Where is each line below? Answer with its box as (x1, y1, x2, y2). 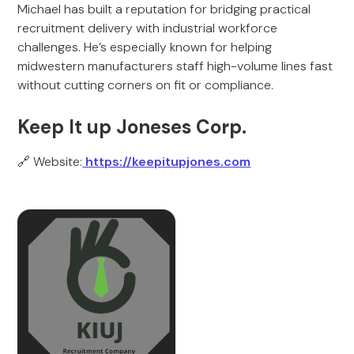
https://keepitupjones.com (82, 153, 251, 170)
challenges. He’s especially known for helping (17, 39, 273, 55)
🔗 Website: (17, 153, 83, 170)
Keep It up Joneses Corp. (17, 115, 247, 139)
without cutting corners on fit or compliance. (17, 77, 274, 93)
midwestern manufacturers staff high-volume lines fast (17, 58, 333, 74)
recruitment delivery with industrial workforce (17, 20, 278, 36)
